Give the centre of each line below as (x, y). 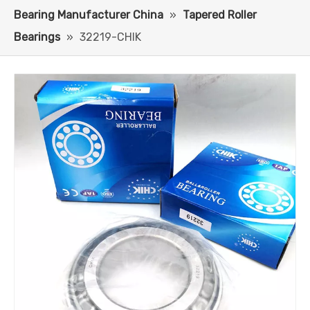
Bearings (37, 37)
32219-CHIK (110, 37)
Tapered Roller (220, 15)
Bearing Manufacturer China (89, 15)
